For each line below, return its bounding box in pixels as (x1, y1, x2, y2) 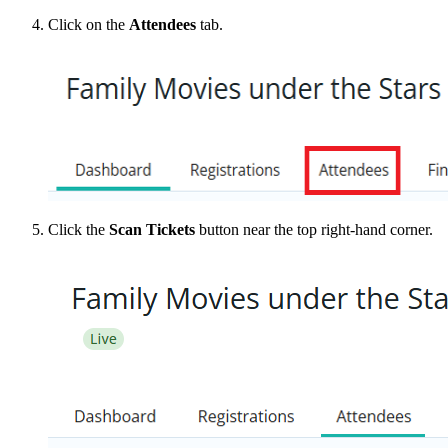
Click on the (48, 15, 129, 33)
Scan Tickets (109, 220, 199, 238)
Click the (48, 220, 109, 238)
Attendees (129, 15, 196, 33)
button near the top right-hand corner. (199, 220, 433, 238)
